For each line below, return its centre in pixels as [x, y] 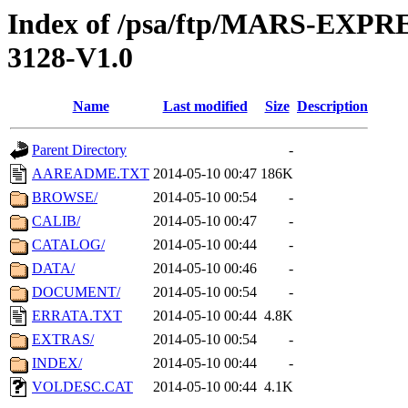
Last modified [205, 107]
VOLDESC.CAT [82, 387]
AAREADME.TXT [91, 174]
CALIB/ [56, 221]
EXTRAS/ [63, 340]
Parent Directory [79, 150]
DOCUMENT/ [76, 292]
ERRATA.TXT [77, 316]
